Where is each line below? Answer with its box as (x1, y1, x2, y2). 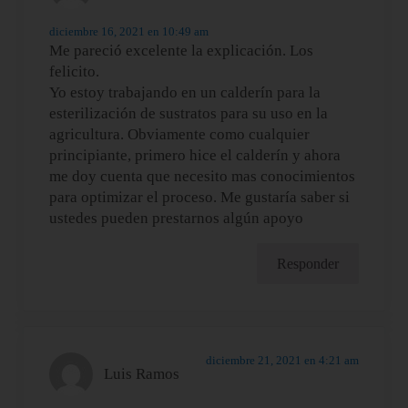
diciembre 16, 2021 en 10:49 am (49, 25, 209, 39)
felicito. (49, 63, 100, 81)
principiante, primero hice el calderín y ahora (49, 147, 342, 165)
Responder (276, 256, 339, 272)
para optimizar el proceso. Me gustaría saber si (49, 189, 351, 207)
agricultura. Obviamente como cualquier (49, 126, 311, 144)
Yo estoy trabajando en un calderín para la (49, 84, 321, 102)
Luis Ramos (104, 365, 180, 383)
